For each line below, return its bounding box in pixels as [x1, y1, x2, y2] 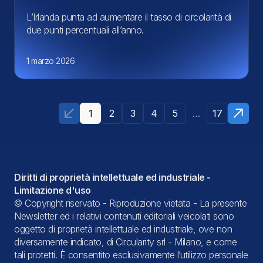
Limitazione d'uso [14, 184, 91, 196]
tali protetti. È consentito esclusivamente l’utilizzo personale [14, 248, 248, 261]
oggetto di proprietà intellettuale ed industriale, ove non [14, 222, 232, 235]
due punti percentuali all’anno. [26, 23, 144, 36]
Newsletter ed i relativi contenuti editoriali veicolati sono [14, 210, 234, 222]
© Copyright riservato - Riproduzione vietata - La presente [14, 197, 247, 209]
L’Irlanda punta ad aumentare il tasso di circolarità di [26, 11, 231, 23]
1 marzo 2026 [26, 55, 75, 66]
